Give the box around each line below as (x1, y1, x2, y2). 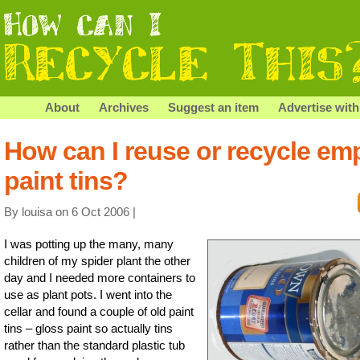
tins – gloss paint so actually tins (4, 321, 173, 335)
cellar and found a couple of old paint (4, 304, 194, 318)
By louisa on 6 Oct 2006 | (4, 204, 136, 219)
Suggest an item (168, 100, 259, 114)
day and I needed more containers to (4, 270, 195, 284)
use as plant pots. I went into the (4, 287, 172, 301)
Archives (99, 100, 149, 114)
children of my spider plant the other (4, 253, 190, 268)
